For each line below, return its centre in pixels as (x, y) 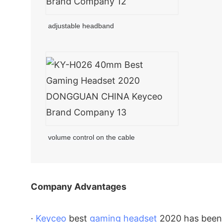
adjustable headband (81, 26)
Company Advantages (79, 186)
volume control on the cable (92, 137)
